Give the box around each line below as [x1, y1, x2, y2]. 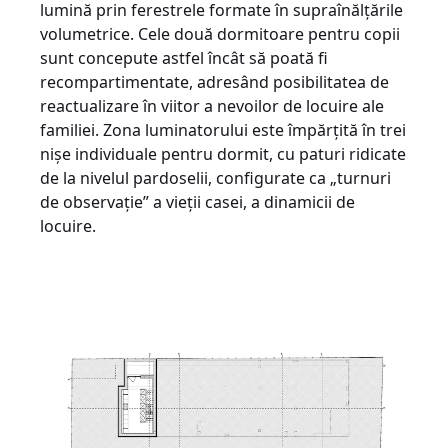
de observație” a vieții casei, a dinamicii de [40, 190, 355, 213]
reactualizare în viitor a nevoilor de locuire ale [40, 94, 384, 117]
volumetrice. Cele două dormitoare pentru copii [40, 22, 400, 45]
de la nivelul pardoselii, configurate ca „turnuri [40, 166, 391, 189]
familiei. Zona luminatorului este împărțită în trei [40, 118, 406, 141]
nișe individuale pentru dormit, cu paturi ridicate [40, 142, 406, 165]
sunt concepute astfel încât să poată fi [40, 46, 328, 69]
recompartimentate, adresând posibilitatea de [40, 70, 389, 93]
